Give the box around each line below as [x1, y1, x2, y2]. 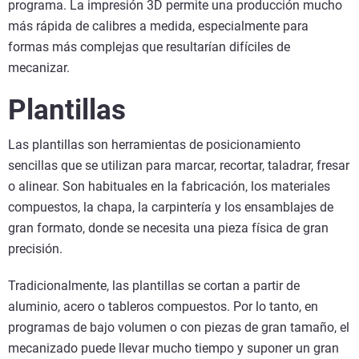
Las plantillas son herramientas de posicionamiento [8, 137, 301, 153]
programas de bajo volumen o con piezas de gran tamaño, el [8, 320, 349, 336]
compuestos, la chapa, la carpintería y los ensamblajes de [8, 200, 333, 216]
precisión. [8, 241, 63, 257]
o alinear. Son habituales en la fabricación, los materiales [8, 179, 330, 195]
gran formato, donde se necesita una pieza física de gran [8, 220, 329, 236]
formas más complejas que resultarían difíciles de [8, 39, 290, 55]
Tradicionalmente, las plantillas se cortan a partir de [8, 278, 300, 294]
